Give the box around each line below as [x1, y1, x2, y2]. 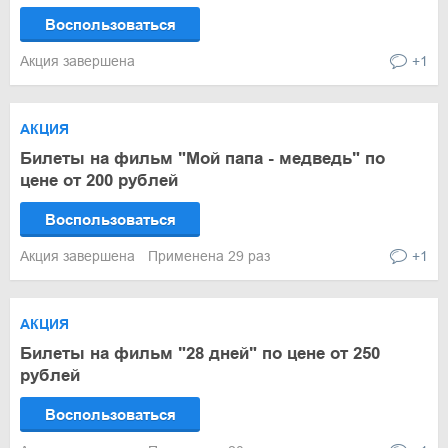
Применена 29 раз [148, 248, 270, 264]
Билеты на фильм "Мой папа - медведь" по [20, 149, 385, 168]
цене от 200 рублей [20, 171, 178, 190]
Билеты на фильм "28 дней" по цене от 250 [20, 344, 380, 363]
